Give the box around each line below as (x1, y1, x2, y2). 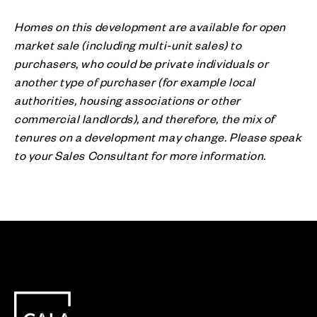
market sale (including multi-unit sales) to (14, 36, 242, 52)
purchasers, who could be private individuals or (14, 54, 269, 71)
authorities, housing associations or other (14, 91, 241, 108)
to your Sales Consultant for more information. (14, 146, 266, 163)
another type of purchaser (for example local (14, 73, 255, 89)
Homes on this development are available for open (14, 18, 286, 34)
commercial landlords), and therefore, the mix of (14, 110, 275, 126)
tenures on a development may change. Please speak (14, 128, 302, 144)
